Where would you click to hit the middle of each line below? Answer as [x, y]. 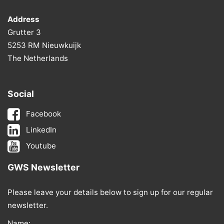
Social [21, 94]
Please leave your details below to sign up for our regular [110, 192]
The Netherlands [38, 58]
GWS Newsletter [43, 167]
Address [23, 19]
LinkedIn [41, 130]
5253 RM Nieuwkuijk [44, 45]
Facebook [44, 114]
